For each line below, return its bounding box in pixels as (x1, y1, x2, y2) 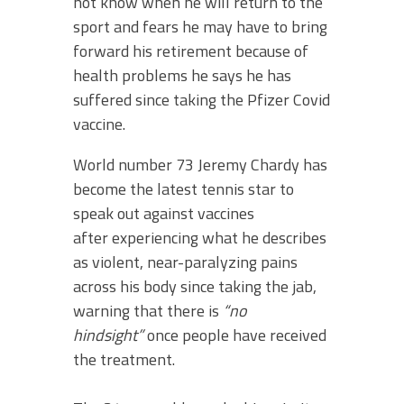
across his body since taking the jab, (73, 274, 317, 299)
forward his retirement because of (73, 39, 308, 64)
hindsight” (73, 323, 143, 348)
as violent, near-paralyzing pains (73, 250, 298, 275)
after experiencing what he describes (73, 225, 326, 251)
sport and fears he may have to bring (73, 14, 327, 40)
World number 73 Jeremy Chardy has (73, 152, 327, 178)
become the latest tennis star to (73, 177, 294, 202)
